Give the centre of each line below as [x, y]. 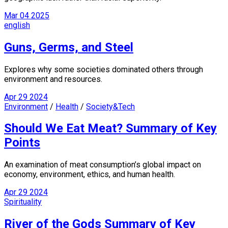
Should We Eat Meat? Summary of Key [110, 129]
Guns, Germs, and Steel [69, 47]
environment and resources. [53, 79]
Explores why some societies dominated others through [104, 69]
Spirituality [23, 202]
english [17, 25]
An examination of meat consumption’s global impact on [103, 165]
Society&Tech [110, 106]
